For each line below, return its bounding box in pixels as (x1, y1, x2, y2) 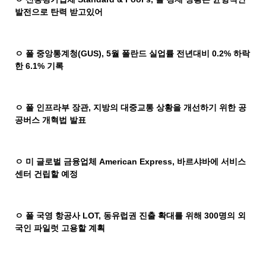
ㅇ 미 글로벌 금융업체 (15, 157, 97, 167)
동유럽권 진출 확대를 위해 (103, 211, 202, 221)
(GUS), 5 (78, 49, 112, 59)
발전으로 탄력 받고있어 (15, 7, 103, 17)
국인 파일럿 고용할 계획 (15, 223, 106, 233)
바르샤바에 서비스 (177, 157, 246, 167)
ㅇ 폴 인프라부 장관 (15, 103, 89, 113)
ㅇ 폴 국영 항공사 (15, 211, 81, 221)
